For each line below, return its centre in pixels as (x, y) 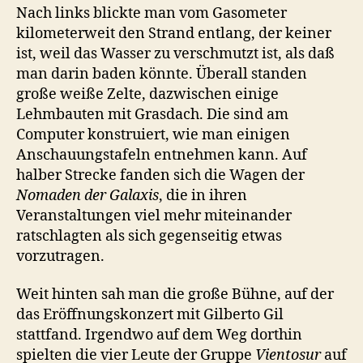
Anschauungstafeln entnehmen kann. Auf (162, 155)
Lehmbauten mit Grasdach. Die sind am (152, 114)
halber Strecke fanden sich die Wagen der (160, 175)
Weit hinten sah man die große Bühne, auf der (175, 295)
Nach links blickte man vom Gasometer (152, 13)
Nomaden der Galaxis (88, 195)
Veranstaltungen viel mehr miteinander (154, 216)
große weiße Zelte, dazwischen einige (147, 94)
